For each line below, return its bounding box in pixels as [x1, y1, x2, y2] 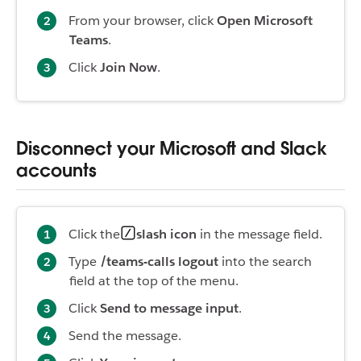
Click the [68, 226, 120, 243]
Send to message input [100, 300, 239, 317]
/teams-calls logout [100, 253, 218, 270]
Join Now [100, 58, 157, 76]
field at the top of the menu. [69, 272, 242, 289]
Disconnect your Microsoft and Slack [16, 137, 327, 160]
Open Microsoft [217, 11, 313, 29]
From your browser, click [68, 11, 217, 29]
